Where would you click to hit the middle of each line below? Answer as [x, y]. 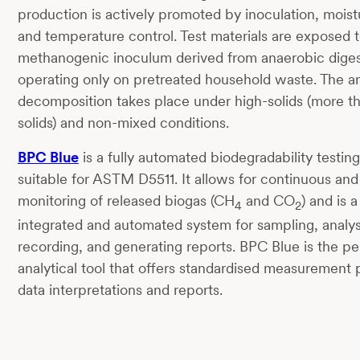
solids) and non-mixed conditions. [123, 122]
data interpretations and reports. [120, 290]
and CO [268, 200]
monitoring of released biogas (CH [126, 200]
